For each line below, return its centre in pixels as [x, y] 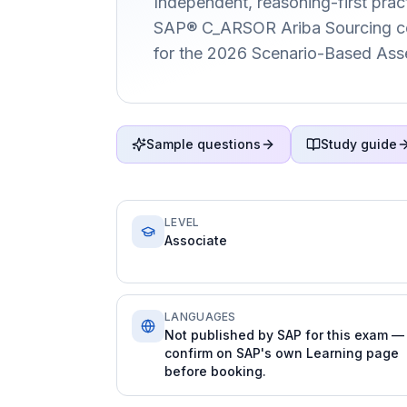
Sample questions [203, 144]
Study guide [359, 144]
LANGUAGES [200, 317]
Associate [196, 240]
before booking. [215, 371]
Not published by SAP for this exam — [284, 335]
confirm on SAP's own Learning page [282, 353]
